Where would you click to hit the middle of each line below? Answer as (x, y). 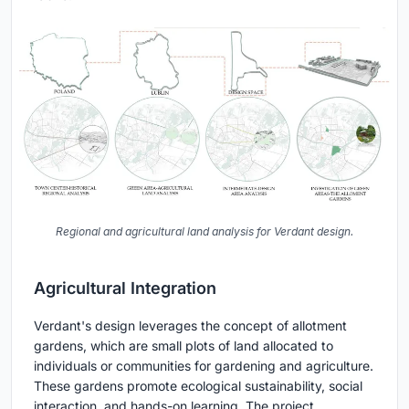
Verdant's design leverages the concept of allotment (190, 326)
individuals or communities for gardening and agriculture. (204, 366)
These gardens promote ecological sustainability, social (198, 386)
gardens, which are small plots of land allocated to (184, 346)
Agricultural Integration (125, 288)
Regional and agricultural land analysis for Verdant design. (204, 232)
